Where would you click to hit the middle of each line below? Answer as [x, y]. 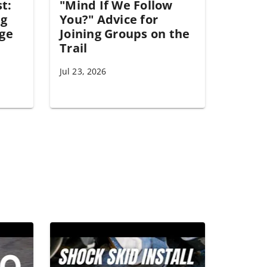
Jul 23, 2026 [83, 71]
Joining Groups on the [125, 34]
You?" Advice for [109, 19]
